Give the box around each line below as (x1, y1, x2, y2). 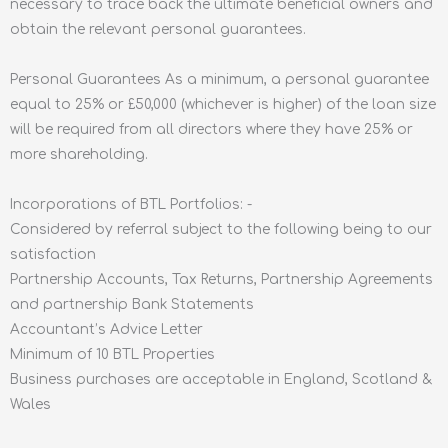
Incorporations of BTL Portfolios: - (10, 196, 252, 212)
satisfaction (10, 246, 96, 262)
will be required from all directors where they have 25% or (10, 121, 413, 137)
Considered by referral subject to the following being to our (10, 221, 432, 237)
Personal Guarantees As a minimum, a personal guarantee (10, 71, 429, 87)
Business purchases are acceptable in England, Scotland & (10, 371, 432, 387)
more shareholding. (10, 146, 148, 162)
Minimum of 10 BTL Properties (10, 346, 215, 362)
